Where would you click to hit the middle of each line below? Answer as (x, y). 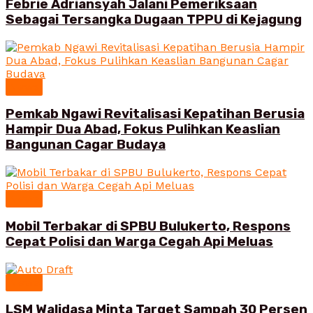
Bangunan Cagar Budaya (86, 145)
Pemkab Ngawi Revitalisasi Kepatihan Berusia (155, 114)
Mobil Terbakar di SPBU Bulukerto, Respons (148, 226)
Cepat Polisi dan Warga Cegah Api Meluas (139, 241)
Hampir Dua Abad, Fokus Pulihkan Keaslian (143, 130)
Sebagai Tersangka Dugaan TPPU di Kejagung (154, 19)
